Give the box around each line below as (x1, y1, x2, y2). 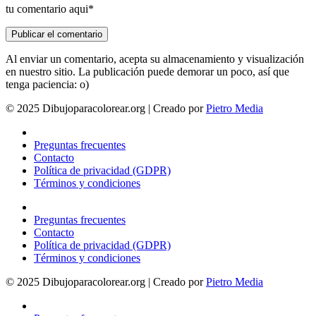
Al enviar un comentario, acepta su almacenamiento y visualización (6, 53, 304, 66)
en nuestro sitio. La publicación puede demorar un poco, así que (6, 66, 289, 78)
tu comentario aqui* (6, 3, 94, 16)
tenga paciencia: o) (6, 78, 89, 91)
